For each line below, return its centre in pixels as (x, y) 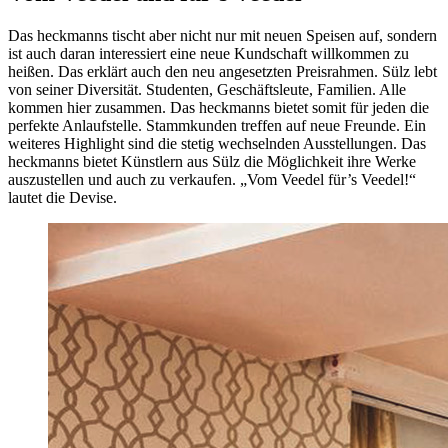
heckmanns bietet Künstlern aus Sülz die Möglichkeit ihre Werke (212, 161)
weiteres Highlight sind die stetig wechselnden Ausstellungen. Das (217, 143)
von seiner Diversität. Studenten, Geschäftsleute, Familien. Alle (207, 89)
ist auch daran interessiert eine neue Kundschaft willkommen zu (208, 53)
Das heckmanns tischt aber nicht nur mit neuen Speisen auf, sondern (222, 35)
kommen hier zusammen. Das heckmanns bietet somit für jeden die (218, 107)
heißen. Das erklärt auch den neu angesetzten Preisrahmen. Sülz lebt (222, 71)
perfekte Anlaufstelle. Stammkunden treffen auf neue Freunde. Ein (217, 125)
